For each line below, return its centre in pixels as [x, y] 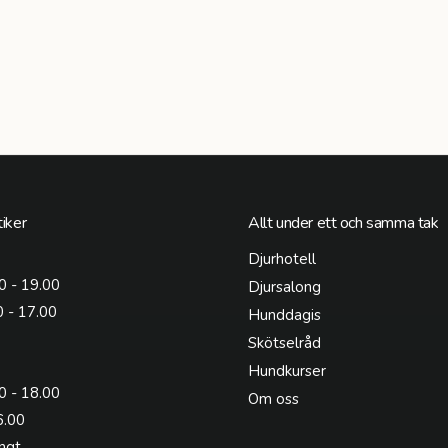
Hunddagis [285, 315]
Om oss [274, 399]
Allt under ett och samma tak [343, 223]
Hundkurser [287, 371]
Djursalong [285, 287]
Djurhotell [282, 259]
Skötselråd [285, 343]
